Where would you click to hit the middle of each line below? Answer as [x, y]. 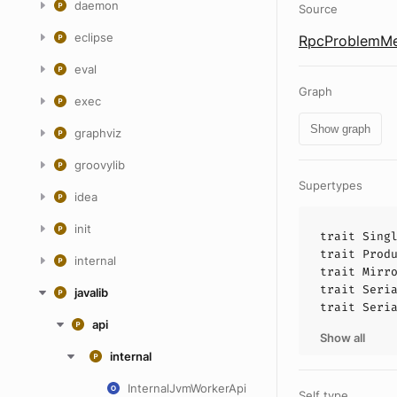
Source [318, 9]
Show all [343, 338]
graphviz [98, 133]
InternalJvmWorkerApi [187, 388]
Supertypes [331, 185]
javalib [91, 292]
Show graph [340, 129]
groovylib [100, 165]
